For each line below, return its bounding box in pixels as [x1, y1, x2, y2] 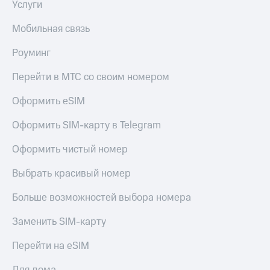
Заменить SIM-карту [12, 215, 106, 230]
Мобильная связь [12, 22, 90, 37]
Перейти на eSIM [12, 239, 89, 254]
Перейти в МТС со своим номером [12, 70, 169, 85]
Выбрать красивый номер [12, 166, 131, 181]
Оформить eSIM [12, 94, 85, 109]
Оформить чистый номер [12, 142, 128, 157]
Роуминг [12, 46, 51, 61]
